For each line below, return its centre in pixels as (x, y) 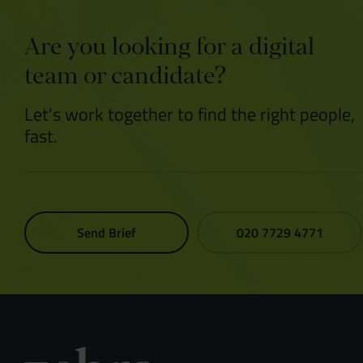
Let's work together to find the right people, (190, 113)
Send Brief (107, 232)
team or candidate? (125, 76)
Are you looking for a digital (169, 47)
